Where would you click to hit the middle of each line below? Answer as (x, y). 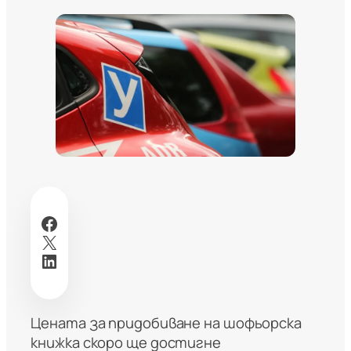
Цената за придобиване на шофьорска (166, 322)
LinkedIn (45, 260)
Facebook (44, 223)
